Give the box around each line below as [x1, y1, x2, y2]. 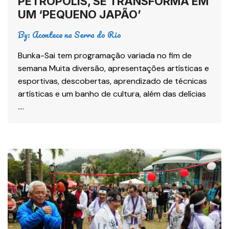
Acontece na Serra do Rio [32, 27, 121, 41]
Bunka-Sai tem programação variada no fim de [18, 50, 192, 61]
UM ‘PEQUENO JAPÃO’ [18, 7, 141, 21]
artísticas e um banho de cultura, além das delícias [18, 88, 206, 99]
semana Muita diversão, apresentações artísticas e [18, 62, 209, 74]
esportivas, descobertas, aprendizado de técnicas [18, 75, 207, 86]
